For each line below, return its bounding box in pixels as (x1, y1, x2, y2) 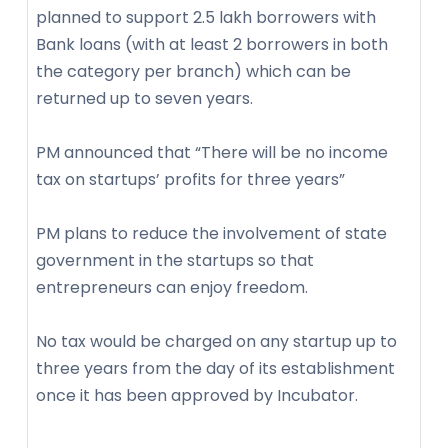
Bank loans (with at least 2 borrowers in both (36, 33, 388, 57)
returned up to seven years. (36, 87, 253, 111)
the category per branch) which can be (36, 60, 351, 84)
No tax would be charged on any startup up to (36, 330, 397, 354)
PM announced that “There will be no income (36, 141, 388, 165)
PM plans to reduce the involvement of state (36, 222, 387, 246)
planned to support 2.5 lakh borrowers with (36, 6, 376, 30)
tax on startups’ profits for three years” (36, 168, 345, 192)
